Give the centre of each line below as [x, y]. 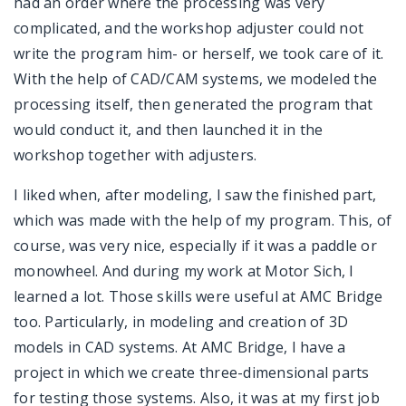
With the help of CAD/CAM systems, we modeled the [195, 78]
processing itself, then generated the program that [193, 104]
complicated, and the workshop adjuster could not [188, 28]
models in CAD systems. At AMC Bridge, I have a [180, 347]
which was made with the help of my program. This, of [203, 220]
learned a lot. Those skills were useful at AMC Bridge [198, 296]
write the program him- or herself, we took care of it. [199, 53]
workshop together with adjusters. [135, 155]
